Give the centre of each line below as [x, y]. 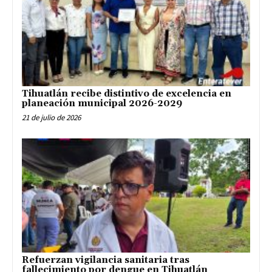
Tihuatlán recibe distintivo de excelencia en [127, 94]
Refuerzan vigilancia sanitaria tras [106, 260]
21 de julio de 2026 [51, 118]
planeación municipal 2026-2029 [102, 104]
